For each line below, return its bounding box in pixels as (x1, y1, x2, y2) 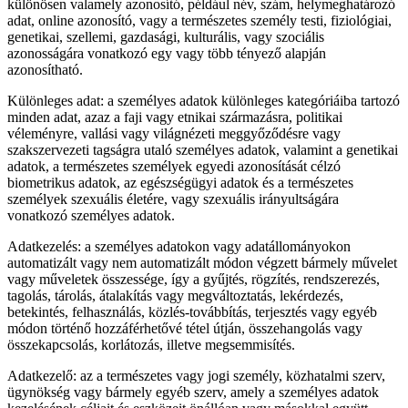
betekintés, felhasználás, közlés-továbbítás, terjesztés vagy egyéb (7, 304, 377, 321)
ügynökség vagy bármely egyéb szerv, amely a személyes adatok (7, 384, 379, 401)
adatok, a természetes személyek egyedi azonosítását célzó (7, 158, 341, 175)
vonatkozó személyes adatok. (7, 208, 175, 224)
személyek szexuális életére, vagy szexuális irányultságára (7, 191, 339, 208)
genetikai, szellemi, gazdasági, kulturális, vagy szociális (7, 29, 324, 46)
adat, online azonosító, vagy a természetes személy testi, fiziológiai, (7, 13, 392, 29)
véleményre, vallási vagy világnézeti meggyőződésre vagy (7, 126, 341, 142)
